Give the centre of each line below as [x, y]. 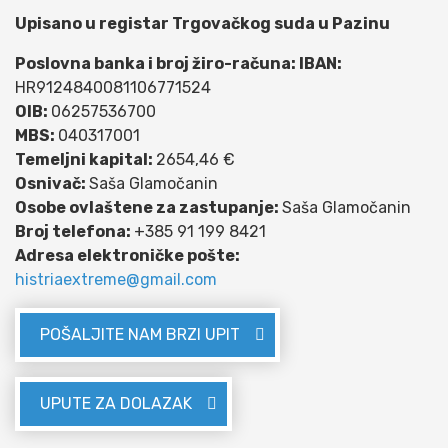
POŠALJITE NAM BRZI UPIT [140, 334]
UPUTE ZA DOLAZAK [116, 403]
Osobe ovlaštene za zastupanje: [148, 207]
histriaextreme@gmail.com [116, 279]
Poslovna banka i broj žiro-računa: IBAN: [178, 63]
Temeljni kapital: [85, 159]
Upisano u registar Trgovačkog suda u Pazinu [204, 23]
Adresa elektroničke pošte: [127, 255]
